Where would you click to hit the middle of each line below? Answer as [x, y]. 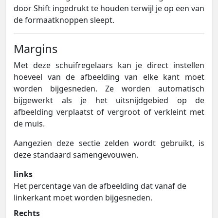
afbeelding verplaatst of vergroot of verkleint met [109, 112]
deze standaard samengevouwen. [76, 154]
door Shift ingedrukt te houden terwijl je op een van [109, 8]
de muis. [29, 123]
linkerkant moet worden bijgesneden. [83, 197]
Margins [36, 48]
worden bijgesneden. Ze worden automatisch [109, 88]
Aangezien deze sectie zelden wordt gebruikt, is [109, 143]
